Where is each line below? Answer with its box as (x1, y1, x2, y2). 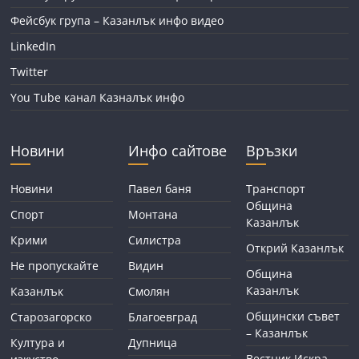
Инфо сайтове (128, 140, 228, 160)
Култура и (10, 334, 66, 350)
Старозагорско (10, 309, 92, 325)
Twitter (10, 63, 49, 79)
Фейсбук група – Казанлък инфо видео (10, 12, 224, 28)
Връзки (245, 140, 297, 160)
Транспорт (245, 180, 305, 196)
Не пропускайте (10, 257, 99, 273)
